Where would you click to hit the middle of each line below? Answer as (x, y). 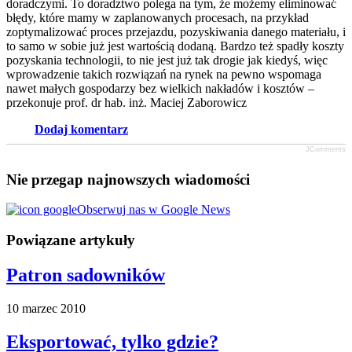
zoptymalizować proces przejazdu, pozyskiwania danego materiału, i (176, 31)
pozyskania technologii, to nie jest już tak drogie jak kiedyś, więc (167, 60)
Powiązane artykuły (71, 240)
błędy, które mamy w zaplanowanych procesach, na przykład (158, 17)
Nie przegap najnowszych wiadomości (128, 179)
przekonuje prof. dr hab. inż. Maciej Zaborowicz (126, 102)
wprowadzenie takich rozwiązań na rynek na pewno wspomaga (164, 74)
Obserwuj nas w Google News (154, 210)
